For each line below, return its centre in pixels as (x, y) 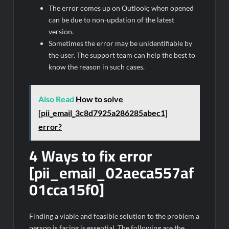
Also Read (56, 99)
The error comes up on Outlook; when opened (121, 8)
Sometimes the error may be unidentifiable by (121, 43)
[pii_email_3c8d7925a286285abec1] (103, 113)
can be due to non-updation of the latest (112, 19)
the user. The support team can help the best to (122, 55)
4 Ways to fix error (91, 156)
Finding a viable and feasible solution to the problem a (114, 216)
